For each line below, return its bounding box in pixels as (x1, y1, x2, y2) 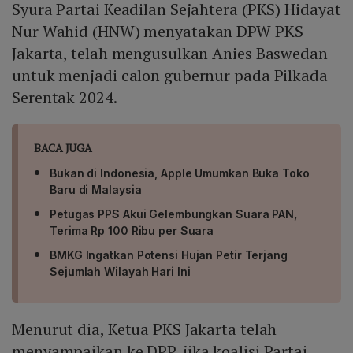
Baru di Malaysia (50, 183, 142, 197)
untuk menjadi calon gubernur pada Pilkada (12, 65, 328, 87)
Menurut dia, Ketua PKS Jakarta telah (12, 318, 277, 340)
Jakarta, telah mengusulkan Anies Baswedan (12, 43, 328, 65)
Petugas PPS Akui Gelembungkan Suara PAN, (50, 207, 297, 221)
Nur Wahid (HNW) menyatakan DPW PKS (12, 20, 303, 43)
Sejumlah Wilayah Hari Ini (50, 265, 191, 279)
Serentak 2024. (12, 87, 117, 109)
